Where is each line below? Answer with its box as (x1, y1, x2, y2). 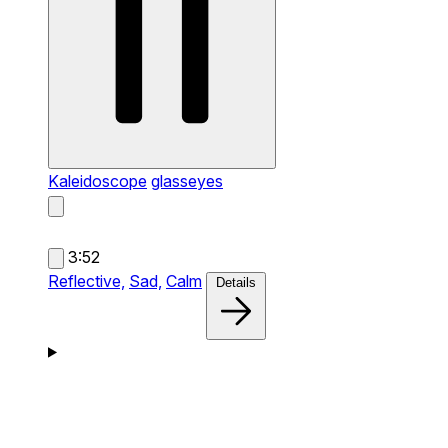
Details (216, 274, 256, 290)
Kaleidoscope (48, 170, 147, 191)
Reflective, (48, 270, 125, 291)
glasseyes (151, 170, 223, 191)
